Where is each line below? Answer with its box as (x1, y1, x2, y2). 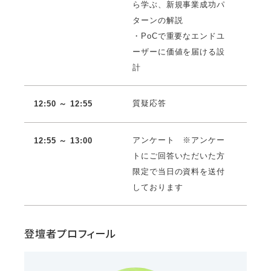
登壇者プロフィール (24, 227, 117, 241)
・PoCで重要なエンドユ (132, 31, 225, 41)
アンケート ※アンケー (132, 135, 225, 145)
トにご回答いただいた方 (132, 151, 225, 160)
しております (132, 182, 183, 192)
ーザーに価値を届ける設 (132, 47, 225, 56)
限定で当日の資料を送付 (132, 166, 225, 176)
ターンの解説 (132, 15, 183, 25)
